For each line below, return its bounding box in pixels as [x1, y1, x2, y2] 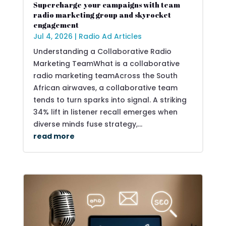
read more [33, 131, 75, 141]
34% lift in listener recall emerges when [33, 106, 178, 117]
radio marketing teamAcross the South [33, 70, 178, 81]
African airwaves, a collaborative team [33, 82, 178, 93]
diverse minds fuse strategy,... [33, 119, 142, 129]
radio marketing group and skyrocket [33, 10, 171, 20]
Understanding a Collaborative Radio [33, 46, 172, 56]
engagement [33, 20, 79, 30]
